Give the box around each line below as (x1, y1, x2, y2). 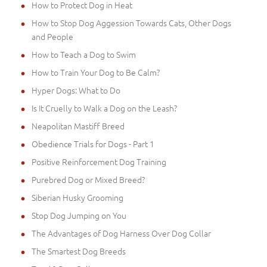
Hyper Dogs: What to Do (32, 83, 120, 96)
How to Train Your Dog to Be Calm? (32, 66, 160, 78)
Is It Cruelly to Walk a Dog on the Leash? (32, 101, 177, 114)
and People (32, 30, 73, 42)
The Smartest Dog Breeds (32, 244, 126, 257)
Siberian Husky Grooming (32, 191, 123, 203)
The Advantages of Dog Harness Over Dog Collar (32, 226, 211, 239)
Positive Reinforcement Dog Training (32, 155, 166, 167)
